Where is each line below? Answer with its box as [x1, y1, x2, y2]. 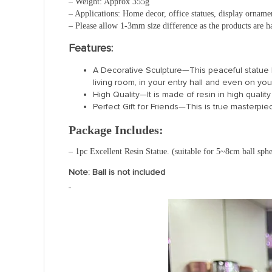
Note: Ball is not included [69, 167, 165, 177]
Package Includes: [69, 123, 163, 137]
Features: [69, 41, 113, 55]
